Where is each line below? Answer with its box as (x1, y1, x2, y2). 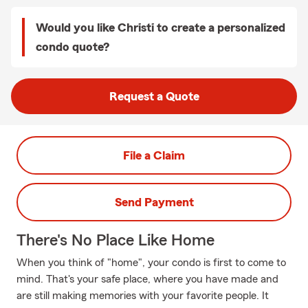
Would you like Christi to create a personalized (36, 21, 285, 34)
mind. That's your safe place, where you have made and (16, 274, 278, 285)
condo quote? (36, 41, 109, 53)
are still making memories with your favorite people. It (16, 290, 269, 301)
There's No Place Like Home (16, 232, 214, 249)
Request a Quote (109, 90, 199, 102)
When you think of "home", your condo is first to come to (16, 257, 286, 268)
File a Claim (123, 149, 185, 162)
